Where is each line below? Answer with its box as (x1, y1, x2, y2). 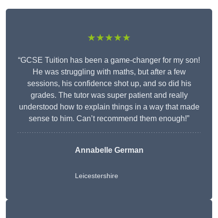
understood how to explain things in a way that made (18, 103, 200, 111)
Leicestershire (74, 172, 118, 180)
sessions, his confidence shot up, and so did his (27, 79, 191, 88)
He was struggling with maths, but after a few (32, 68, 186, 76)
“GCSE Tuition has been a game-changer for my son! (18, 56, 200, 65)
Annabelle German (74, 146, 144, 155)
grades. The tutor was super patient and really (30, 91, 188, 100)
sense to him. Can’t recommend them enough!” (29, 114, 189, 123)
